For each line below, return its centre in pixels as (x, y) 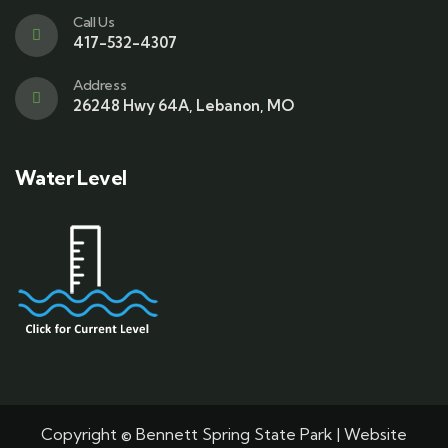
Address (100, 85)
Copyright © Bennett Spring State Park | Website (224, 434)
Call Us (94, 22)
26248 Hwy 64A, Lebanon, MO (183, 106)
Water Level (71, 178)
